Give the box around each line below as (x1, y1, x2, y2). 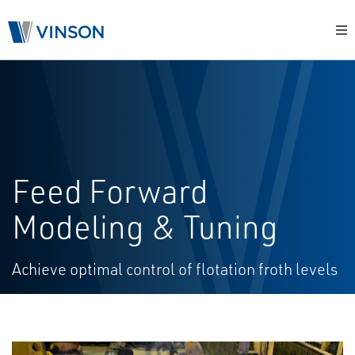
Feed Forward (12, 171, 208, 211)
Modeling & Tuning (12, 207, 278, 246)
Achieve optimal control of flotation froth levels (12, 259, 338, 279)
